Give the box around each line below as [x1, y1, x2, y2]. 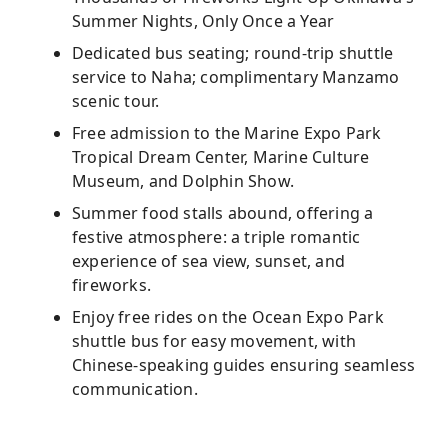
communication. [72, 378, 198, 400]
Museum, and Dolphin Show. [72, 170, 294, 192]
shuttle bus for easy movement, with [72, 330, 356, 352]
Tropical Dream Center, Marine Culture [72, 146, 370, 168]
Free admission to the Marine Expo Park [72, 122, 382, 144]
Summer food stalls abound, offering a [72, 202, 374, 224]
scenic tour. [72, 90, 160, 112]
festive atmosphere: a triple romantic [72, 226, 361, 248]
